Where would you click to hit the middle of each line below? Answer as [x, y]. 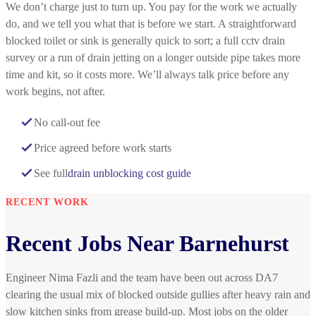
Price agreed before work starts [103, 148]
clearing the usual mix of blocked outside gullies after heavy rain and [158, 295]
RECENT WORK [47, 202]
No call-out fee [67, 123]
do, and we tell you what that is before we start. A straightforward [151, 24]
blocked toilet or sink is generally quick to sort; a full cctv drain [145, 41]
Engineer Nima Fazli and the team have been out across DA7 [142, 278]
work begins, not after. [55, 92]
